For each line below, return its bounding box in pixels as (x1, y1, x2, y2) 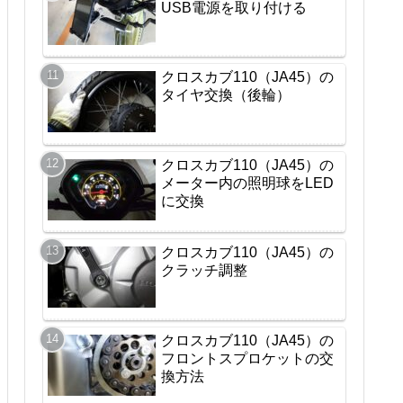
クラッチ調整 (161, 263, 247, 279)
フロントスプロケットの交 (161, 350, 334, 366)
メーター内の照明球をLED (161, 175, 334, 191)
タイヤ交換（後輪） (161, 87, 291, 103)
